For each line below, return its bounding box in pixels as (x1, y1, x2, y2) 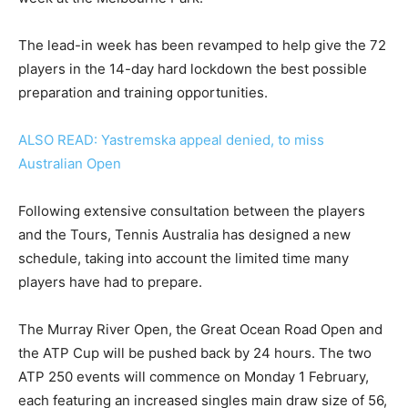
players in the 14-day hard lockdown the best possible (18, 59, 367, 77)
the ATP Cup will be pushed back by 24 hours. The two (18, 343, 372, 362)
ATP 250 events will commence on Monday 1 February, (18, 367, 369, 385)
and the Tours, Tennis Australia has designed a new (18, 225, 351, 243)
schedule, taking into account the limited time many (18, 249, 349, 267)
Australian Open (18, 154, 121, 172)
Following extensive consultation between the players (18, 201, 365, 219)
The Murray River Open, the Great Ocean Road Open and (18, 320, 382, 338)
